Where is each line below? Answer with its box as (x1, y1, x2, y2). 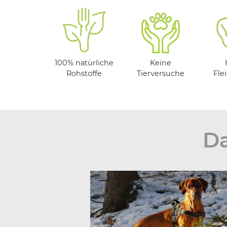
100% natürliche (55, 58, 113, 68)
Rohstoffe (66, 69, 102, 79)
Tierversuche (137, 69, 184, 79)
